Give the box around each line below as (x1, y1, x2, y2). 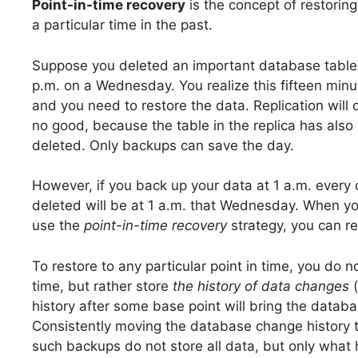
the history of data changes (173, 277, 349, 294)
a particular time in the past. (32, 17, 213, 34)
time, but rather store (32, 277, 173, 294)
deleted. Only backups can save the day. (32, 137, 294, 153)
